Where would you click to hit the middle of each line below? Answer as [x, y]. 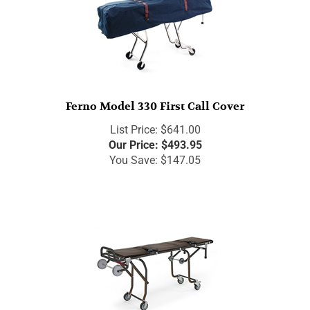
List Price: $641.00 [155, 124]
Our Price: [133, 139]
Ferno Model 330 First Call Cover [155, 100]
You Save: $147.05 [155, 154]
